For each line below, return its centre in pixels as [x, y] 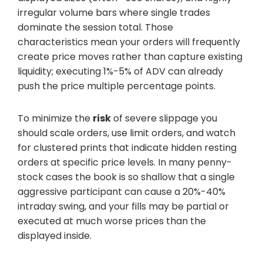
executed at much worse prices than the [112, 221]
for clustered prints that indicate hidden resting [127, 147]
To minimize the [55, 118]
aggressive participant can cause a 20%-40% [122, 191]
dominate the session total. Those [95, 27]
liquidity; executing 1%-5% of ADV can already [120, 71]
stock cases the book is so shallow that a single [126, 177]
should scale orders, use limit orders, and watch [127, 133]
